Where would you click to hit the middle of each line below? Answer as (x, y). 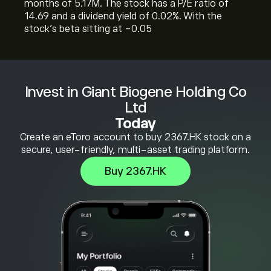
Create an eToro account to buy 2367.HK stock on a (135, 137)
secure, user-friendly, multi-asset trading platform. (135, 150)
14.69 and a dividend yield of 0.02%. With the (123, 16)
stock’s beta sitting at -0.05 (88, 29)
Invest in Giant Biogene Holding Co (135, 92)
